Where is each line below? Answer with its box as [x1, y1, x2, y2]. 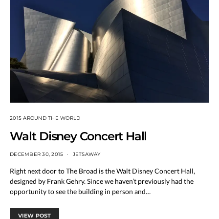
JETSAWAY [72, 151, 101, 158]
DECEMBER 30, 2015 [10, 151, 64, 158]
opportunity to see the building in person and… [10, 187, 151, 196]
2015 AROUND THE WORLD [10, 115, 81, 122]
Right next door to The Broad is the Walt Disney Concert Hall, [10, 167, 195, 175]
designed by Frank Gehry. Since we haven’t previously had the [10, 177, 194, 186]
